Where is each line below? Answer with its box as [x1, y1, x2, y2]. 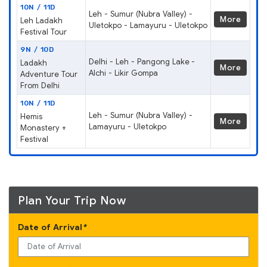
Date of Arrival [18, 221, 82, 232]
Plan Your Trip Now [18, 193, 126, 207]
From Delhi [20, 80, 60, 91]
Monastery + [20, 122, 66, 133]
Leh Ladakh [20, 15, 63, 26]
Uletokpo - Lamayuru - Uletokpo [89, 20, 207, 30]
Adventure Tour [20, 69, 77, 79]
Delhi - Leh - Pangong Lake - [89, 56, 195, 67]
